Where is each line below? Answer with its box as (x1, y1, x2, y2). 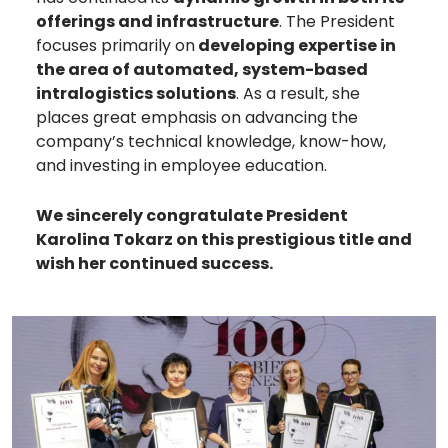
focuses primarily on (35, 34, 195, 58)
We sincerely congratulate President (35, 204, 348, 228)
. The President (278, 10, 395, 34)
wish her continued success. (35, 252, 273, 276)
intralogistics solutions (35, 82, 236, 106)
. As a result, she (235, 82, 360, 106)
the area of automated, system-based (35, 58, 368, 82)
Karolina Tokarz (35, 228, 173, 252)
